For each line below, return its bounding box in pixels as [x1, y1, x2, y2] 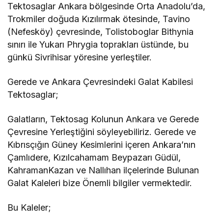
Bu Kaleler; [7, 202, 52, 213]
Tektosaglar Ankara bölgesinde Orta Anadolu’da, [7, 1, 206, 12]
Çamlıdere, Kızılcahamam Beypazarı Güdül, [7, 152, 181, 163]
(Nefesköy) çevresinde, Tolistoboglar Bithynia [7, 27, 194, 37]
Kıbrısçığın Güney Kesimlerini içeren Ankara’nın [7, 139, 196, 150]
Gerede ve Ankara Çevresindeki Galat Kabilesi [7, 77, 193, 87]
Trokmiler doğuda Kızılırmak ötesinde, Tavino [7, 14, 191, 25]
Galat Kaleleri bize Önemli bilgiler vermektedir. [7, 178, 192, 189]
